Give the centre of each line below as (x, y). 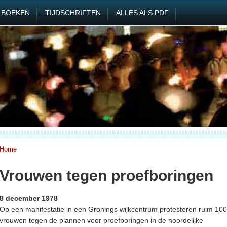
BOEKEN (15, 13)
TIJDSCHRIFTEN (73, 13)
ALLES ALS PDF (142, 13)
